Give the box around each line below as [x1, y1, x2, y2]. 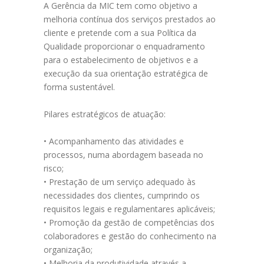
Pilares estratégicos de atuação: [44, 108, 166, 120]
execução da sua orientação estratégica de [44, 68, 208, 79]
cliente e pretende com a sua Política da [44, 27, 196, 38]
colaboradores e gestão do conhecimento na [44, 230, 216, 242]
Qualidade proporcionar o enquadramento [44, 41, 205, 52]
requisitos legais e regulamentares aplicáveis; [44, 203, 215, 214]
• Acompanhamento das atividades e [44, 136, 184, 147]
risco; [44, 163, 64, 174]
